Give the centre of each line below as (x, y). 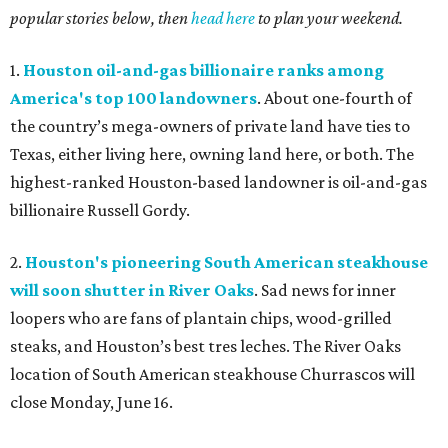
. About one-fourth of (334, 98)
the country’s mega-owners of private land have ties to (210, 126)
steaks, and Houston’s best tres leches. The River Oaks (205, 346)
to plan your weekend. (329, 18)
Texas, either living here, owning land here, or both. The (212, 154)
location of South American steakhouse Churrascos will (212, 374)
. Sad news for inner (325, 290)
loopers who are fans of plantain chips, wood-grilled (201, 318)
